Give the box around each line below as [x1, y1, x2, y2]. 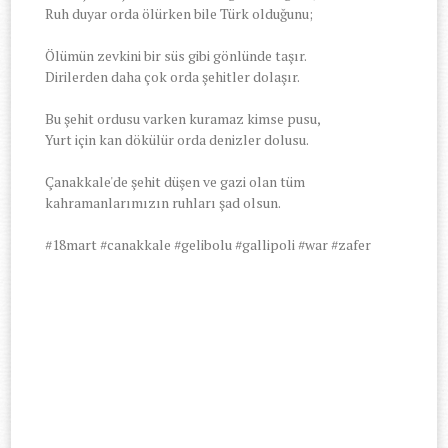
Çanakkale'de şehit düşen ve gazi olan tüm [45, 171, 306, 191]
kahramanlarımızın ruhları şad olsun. [45, 192, 282, 212]
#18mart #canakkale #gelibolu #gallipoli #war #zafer [45, 234, 374, 254]
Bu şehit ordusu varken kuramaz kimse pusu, [45, 108, 322, 128]
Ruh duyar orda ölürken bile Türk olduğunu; [45, 3, 314, 23]
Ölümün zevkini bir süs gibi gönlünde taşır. [45, 45, 308, 65]
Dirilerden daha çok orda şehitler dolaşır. [45, 66, 301, 86]
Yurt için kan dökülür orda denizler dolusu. [45, 129, 310, 149]
